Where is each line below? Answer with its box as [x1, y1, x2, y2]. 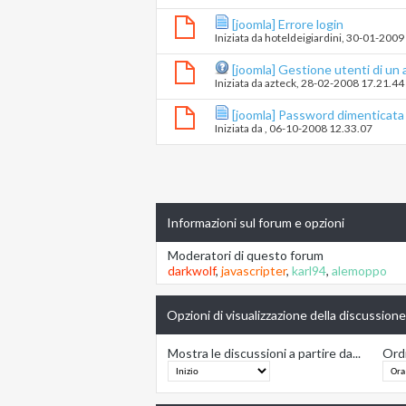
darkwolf [168, 263, 216, 279]
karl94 [292, 263, 326, 279]
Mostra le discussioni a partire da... [168, 345, 361, 362]
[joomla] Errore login [232, 16, 343, 33]
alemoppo [332, 263, 387, 279]
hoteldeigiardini [265, 31, 342, 45]
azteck [265, 76, 296, 91]
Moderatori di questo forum [168, 247, 324, 264]
